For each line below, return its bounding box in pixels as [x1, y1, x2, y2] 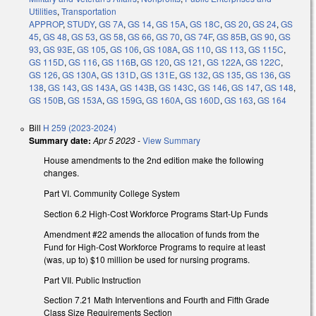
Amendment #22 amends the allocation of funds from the [44, 227, 260, 240]
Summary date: [29, 134, 91, 147]
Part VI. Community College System [44, 187, 180, 200]
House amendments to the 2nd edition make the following [44, 154, 264, 166]
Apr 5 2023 [93, 134, 135, 147]
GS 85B [217, 30, 246, 43]
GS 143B [120, 81, 154, 94]
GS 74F [184, 30, 212, 43]
